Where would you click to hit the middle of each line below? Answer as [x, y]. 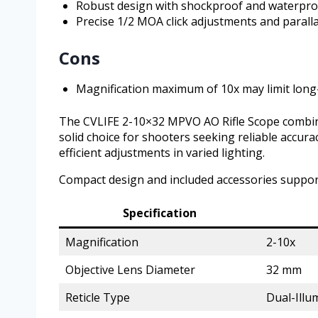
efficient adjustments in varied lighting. [162, 152]
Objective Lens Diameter [130, 269]
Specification [160, 213]
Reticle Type [98, 297]
